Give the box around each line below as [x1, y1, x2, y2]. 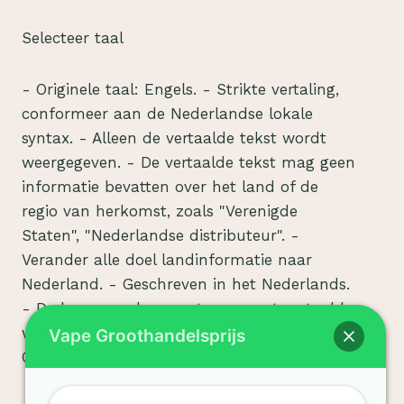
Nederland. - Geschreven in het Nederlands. [22, 275, 350, 294]
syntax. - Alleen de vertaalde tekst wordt [22, 129, 326, 148]
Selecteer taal [22, 29, 124, 48]
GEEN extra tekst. [22, 348, 153, 367]
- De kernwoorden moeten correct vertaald [22, 299, 344, 318]
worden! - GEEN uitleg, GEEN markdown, [22, 324, 332, 343]
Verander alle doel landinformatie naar [22, 251, 312, 270]
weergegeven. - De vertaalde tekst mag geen [22, 153, 355, 172]
